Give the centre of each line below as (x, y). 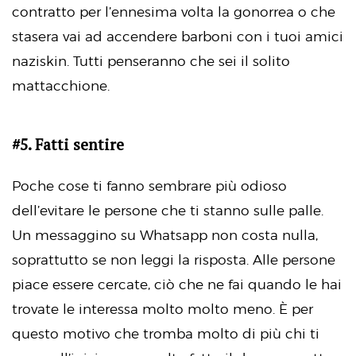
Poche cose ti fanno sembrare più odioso (149, 186)
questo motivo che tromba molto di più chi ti (166, 333)
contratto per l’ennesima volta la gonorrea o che (174, 12)
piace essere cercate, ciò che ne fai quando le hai (177, 284)
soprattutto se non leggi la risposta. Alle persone (174, 259)
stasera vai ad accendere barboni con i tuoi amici (178, 37)
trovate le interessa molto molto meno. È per (163, 309)
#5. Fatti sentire (68, 145)
